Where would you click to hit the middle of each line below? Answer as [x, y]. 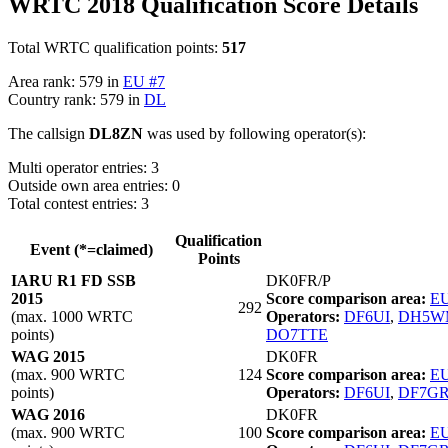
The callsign [48, 133]
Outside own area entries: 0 [94, 185]
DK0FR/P [298, 280]
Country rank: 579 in [76, 99]
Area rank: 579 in [65, 81]
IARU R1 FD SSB [73, 280]
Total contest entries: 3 [78, 203]
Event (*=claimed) [91, 249]
